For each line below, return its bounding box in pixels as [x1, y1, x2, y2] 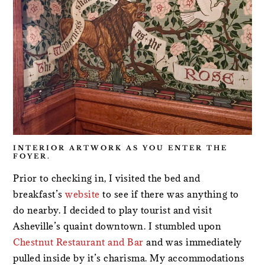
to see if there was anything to [99, 188, 239, 201]
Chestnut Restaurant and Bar [13, 236, 144, 248]
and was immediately [143, 236, 242, 248]
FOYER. [13, 152, 51, 161]
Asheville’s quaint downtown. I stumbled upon [13, 220, 222, 232]
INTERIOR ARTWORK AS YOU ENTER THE [13, 144, 228, 153]
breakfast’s [13, 188, 66, 201]
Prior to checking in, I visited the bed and [13, 172, 201, 185]
